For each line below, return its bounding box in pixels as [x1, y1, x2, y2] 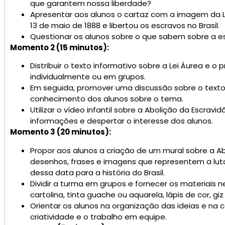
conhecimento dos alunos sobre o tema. [30, 93, 183, 104]
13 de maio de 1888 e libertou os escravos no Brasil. [30, 20, 219, 31]
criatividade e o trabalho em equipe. [30, 211, 167, 222]
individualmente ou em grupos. [30, 71, 146, 82]
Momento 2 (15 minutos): [10, 42, 109, 53]
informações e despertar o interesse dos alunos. [30, 116, 213, 127]
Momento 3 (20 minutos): [10, 127, 111, 138]
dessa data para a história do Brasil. [30, 167, 165, 178]
